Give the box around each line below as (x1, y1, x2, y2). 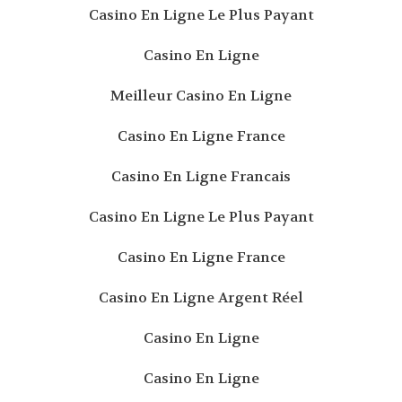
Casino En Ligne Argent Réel (99, 287, 303, 307)
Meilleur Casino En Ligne (110, 85, 292, 105)
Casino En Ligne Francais (111, 166, 291, 186)
